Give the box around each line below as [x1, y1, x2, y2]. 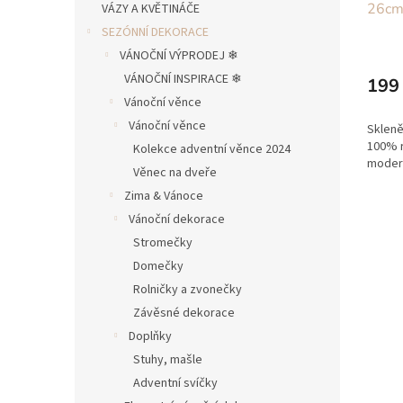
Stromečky [133, 234, 193, 252]
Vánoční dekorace [129, 210, 225, 228]
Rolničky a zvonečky [133, 281, 242, 299]
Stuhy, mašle [133, 351, 202, 369]
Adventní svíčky [133, 374, 218, 392]
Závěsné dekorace [133, 304, 235, 322]
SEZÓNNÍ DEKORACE [102, 23, 209, 41]
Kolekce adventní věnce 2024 [133, 140, 291, 158]
